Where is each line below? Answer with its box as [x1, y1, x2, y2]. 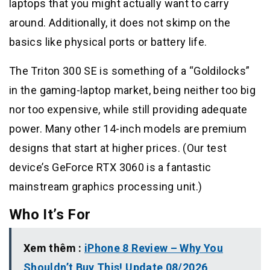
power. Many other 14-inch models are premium [9, 122, 247, 135]
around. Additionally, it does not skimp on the [9, 16, 231, 29]
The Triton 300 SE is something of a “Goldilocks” [9, 64, 250, 77]
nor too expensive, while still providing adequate [9, 102, 248, 116]
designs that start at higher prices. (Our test [9, 141, 227, 154]
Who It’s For [9, 206, 91, 223]
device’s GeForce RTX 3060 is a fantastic [9, 160, 212, 174]
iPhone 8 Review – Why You [84, 241, 223, 254]
